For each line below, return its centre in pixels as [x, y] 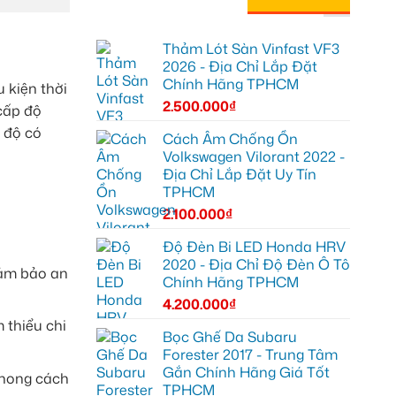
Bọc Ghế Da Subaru [229, 336]
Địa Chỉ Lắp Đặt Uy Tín [239, 174]
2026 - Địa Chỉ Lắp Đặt [240, 66]
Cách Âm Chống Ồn [230, 138]
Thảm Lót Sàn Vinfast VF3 [251, 48]
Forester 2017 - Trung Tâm [250, 354]
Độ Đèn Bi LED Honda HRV [254, 246]
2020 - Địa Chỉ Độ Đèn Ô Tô [256, 264]
